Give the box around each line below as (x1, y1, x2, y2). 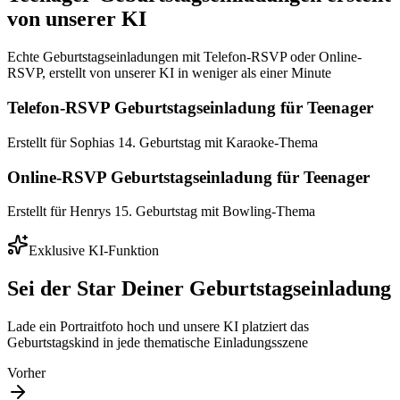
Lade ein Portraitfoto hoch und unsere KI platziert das (7, 319, 309, 335)
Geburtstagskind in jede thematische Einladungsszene (7, 335, 308, 351)
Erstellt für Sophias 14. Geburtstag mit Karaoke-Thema (7, 134, 318, 150)
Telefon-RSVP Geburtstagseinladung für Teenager (7, 98, 373, 118)
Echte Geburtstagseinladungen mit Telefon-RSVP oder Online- (7, 49, 362, 65)
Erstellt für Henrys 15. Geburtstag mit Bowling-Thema (7, 204, 315, 220)
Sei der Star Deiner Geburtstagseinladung (7, 277, 391, 301)
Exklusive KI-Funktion (29, 243, 159, 259)
